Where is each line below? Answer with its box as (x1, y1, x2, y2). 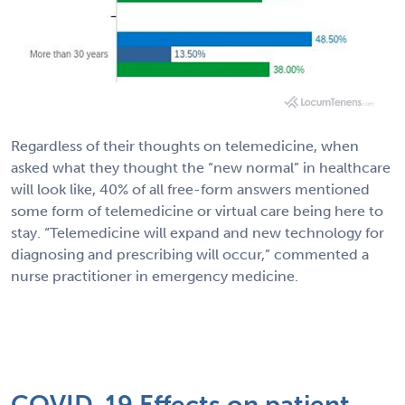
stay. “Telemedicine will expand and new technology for (11, 223, 384, 241)
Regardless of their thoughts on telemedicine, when (11, 137, 359, 155)
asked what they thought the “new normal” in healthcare (11, 158, 391, 176)
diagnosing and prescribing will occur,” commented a (11, 245, 369, 263)
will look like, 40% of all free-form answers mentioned (11, 180, 370, 198)
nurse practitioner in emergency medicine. (11, 267, 298, 285)
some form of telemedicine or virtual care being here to (11, 202, 383, 220)
